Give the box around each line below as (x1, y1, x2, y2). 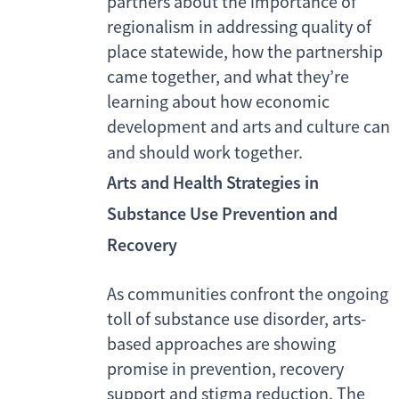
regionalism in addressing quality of (107, 16, 371, 39)
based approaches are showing (107, 333, 336, 356)
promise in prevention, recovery (107, 358, 344, 381)
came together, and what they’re (107, 66, 349, 89)
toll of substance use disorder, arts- (107, 308, 366, 331)
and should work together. (107, 142, 303, 165)
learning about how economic (107, 91, 330, 114)
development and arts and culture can (107, 116, 390, 139)
